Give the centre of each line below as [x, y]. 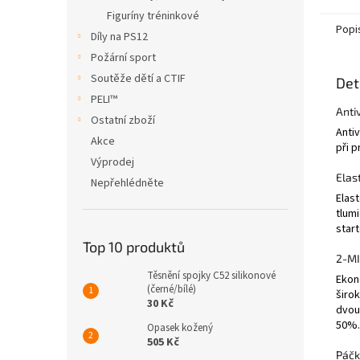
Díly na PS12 [119, 37]
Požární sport [123, 58]
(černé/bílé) [172, 289]
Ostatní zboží [123, 121]
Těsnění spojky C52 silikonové [211, 276]
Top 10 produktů [134, 247]
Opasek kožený [180, 328]
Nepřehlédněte [127, 183]
